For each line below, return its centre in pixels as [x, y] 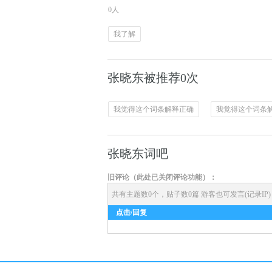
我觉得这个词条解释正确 [154, 110]
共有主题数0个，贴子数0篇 [155, 195]
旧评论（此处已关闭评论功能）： [162, 178]
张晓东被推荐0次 [153, 78]
